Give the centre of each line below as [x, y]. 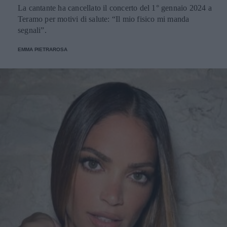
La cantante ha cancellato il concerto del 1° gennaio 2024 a [115, 8]
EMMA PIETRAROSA [43, 49]
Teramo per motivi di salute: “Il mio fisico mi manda [104, 19]
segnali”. [32, 30]
